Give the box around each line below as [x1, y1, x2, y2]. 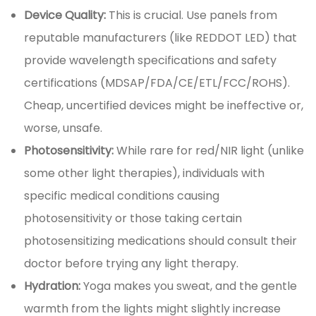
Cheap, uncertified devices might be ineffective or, [24, 97, 304, 114]
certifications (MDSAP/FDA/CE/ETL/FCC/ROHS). [24, 75, 291, 92]
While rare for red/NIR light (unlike [116, 142, 305, 159]
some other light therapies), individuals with [24, 165, 265, 182]
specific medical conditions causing [24, 188, 220, 205]
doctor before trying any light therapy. [24, 255, 239, 272]
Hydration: [24, 278, 84, 295]
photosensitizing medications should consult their [24, 233, 298, 250]
